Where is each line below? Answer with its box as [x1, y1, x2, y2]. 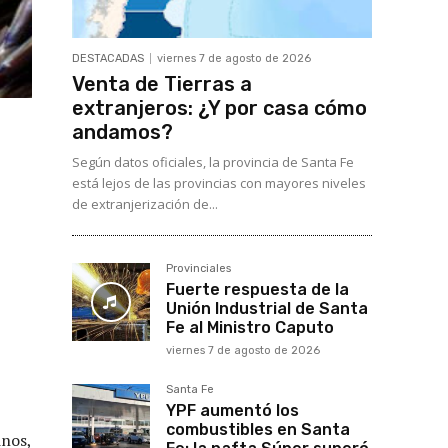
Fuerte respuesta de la [166, 280, 349, 300]
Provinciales [166, 262, 231, 276]
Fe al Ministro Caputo [166, 318, 334, 338]
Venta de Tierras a [72, 72, 252, 97]
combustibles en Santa [166, 420, 350, 440]
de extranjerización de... [72, 195, 218, 214]
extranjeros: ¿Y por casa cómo [72, 96, 367, 121]
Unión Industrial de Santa [166, 299, 368, 319]
